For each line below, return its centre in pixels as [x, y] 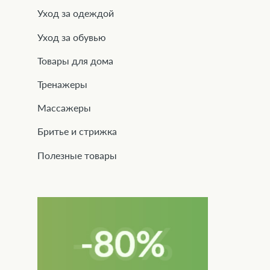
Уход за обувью [72, 37]
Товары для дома [75, 60]
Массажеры [64, 108]
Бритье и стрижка [77, 131]
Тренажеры [62, 84]
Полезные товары [77, 155]
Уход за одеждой [76, 13]
